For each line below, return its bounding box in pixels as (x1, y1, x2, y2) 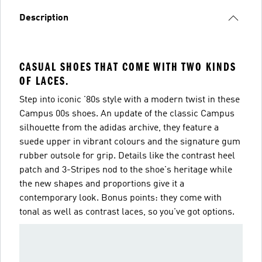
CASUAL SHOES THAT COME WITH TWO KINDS (19, 60, 236, 74)
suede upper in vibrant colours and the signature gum (19, 137, 240, 147)
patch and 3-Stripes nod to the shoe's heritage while (19, 165, 232, 175)
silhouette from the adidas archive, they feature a (19, 123, 219, 133)
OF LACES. (19, 74, 69, 88)
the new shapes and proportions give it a (19, 179, 184, 189)
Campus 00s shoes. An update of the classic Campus (19, 109, 235, 119)
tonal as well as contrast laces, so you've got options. (19, 207, 235, 217)
